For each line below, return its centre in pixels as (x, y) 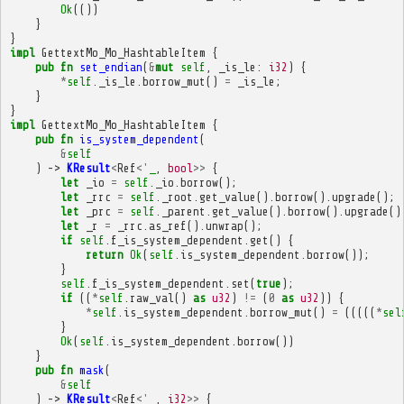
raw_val (151, 298)
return (104, 254)
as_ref (167, 225)
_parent (183, 211)
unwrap (224, 225)
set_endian (110, 67)
